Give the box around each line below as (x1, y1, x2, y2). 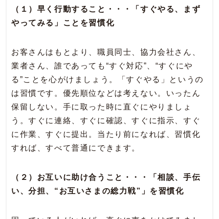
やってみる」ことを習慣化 (11, 19, 115, 27)
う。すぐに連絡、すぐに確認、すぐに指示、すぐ (11, 116, 201, 125)
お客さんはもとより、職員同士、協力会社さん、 (11, 48, 201, 57)
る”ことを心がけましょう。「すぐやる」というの (11, 75, 204, 84)
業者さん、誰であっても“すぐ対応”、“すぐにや (11, 62, 193, 70)
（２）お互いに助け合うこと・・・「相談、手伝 (11, 173, 201, 182)
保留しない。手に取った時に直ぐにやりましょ (11, 103, 192, 111)
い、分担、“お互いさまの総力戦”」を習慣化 (11, 187, 184, 196)
